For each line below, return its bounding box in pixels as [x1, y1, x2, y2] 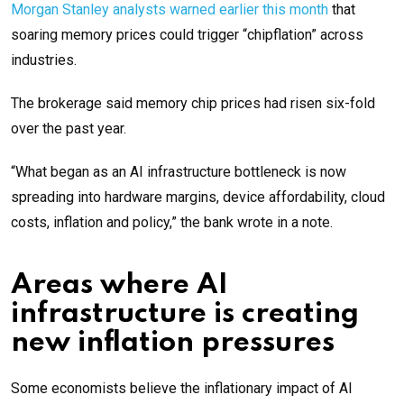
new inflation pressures [11, 329, 335, 358]
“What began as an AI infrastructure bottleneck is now [11, 163, 346, 181]
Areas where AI [11, 271, 228, 300]
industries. [11, 51, 77, 69]
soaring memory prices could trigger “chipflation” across [11, 26, 363, 44]
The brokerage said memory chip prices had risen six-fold [11, 95, 375, 113]
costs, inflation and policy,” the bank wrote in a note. [11, 214, 333, 232]
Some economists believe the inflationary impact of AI [11, 380, 353, 398]
